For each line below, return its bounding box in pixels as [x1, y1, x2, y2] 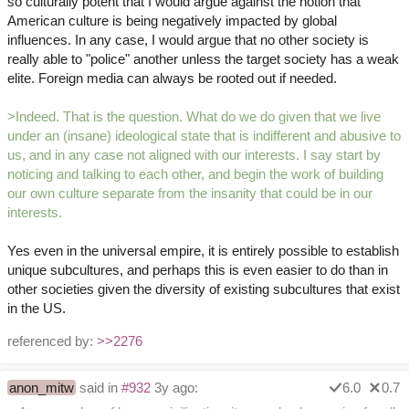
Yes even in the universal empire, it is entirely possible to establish [7, 243, 399, 259]
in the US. [7, 300, 66, 317]
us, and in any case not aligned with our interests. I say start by [7, 147, 381, 163]
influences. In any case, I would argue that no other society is [7, 32, 369, 48]
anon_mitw [9, 380, 74, 396]
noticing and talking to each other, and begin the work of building [7, 166, 383, 183]
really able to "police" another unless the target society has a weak [7, 51, 399, 68]
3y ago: [151, 380, 198, 396]
